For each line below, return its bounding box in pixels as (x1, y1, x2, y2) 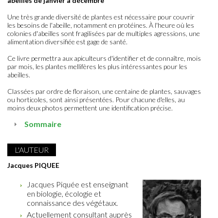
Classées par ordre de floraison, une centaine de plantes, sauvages (7, 87, 201, 96)
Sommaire (24, 119, 62, 129)
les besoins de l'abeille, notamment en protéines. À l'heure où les (7, 21, 194, 30)
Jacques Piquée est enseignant (27, 180, 128, 189)
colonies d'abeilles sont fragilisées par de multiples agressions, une (7, 29, 200, 38)
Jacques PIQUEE (7, 161, 59, 170)
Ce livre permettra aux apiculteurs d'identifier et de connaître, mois (7, 54, 201, 63)
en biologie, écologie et (27, 189, 101, 199)
